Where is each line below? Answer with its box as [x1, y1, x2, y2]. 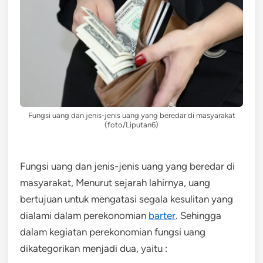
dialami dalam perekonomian [20, 209, 149, 221]
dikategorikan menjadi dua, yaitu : [20, 242, 167, 254]
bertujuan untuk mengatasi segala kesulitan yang [20, 193, 233, 205]
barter [149, 209, 176, 221]
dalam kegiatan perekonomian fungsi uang [20, 225, 205, 238]
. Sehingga [176, 209, 221, 221]
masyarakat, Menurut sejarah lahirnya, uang [20, 176, 210, 188]
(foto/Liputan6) [104, 120, 159, 129]
